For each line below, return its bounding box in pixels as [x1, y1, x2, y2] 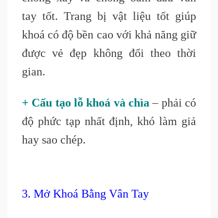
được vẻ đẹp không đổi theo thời [22, 47, 196, 60]
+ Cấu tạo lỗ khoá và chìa [22, 96, 149, 109]
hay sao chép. [22, 133, 86, 146]
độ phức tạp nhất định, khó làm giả [22, 115, 196, 128]
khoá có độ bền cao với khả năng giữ [22, 28, 196, 41]
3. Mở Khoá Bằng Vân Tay [22, 187, 149, 200]
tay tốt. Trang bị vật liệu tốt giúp [22, 10, 196, 23]
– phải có [149, 96, 196, 109]
